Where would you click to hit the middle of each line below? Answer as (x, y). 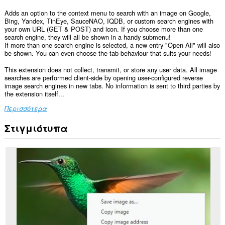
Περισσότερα (26, 108)
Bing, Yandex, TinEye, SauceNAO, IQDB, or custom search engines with (109, 21)
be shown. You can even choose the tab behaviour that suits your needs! (108, 53)
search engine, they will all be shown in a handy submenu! (87, 37)
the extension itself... (34, 93)
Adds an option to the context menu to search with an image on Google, (107, 13)
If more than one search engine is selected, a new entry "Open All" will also (112, 45)
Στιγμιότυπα (36, 128)
